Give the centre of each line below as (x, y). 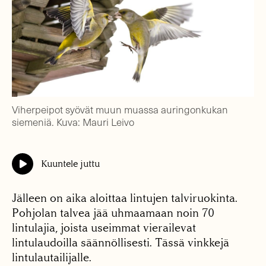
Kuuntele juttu (70, 164)
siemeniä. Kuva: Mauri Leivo (73, 122)
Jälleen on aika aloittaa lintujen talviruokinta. (125, 198)
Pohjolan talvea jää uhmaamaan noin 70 (113, 213)
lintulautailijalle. (52, 258)
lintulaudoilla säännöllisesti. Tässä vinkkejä (121, 243)
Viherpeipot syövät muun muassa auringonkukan (120, 110)
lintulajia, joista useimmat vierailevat (104, 228)
